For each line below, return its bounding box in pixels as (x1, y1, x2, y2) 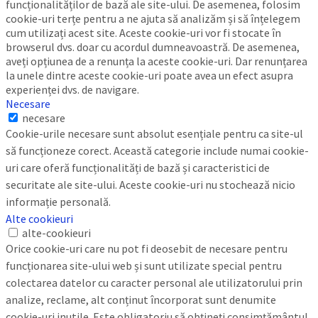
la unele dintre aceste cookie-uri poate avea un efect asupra (6, 67, 293, 82)
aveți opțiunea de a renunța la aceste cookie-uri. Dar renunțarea (6, 53, 307, 68)
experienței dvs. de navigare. (6, 82, 139, 97)
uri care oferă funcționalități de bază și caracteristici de (6, 160, 270, 175)
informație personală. (6, 194, 111, 209)
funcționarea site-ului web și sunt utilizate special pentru (6, 258, 282, 273)
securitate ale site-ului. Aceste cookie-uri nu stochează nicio (6, 177, 295, 192)
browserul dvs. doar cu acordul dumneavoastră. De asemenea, (6, 39, 300, 54)
